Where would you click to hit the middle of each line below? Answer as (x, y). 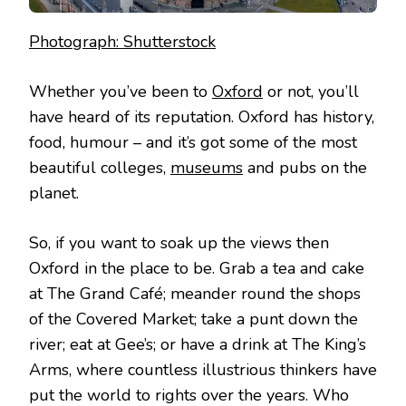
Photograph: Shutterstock (122, 42)
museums (207, 168)
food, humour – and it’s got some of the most (193, 143)
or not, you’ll (311, 92)
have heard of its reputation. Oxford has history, (202, 117)
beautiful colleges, (100, 168)
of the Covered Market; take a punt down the (193, 319)
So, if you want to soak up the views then (179, 243)
